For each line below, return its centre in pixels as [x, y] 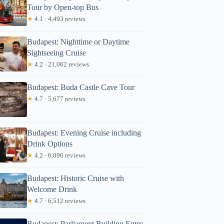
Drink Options [50, 143]
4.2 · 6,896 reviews [59, 155]
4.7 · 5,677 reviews [59, 98]
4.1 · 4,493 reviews [59, 18]
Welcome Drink [52, 189]
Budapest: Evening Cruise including [84, 132]
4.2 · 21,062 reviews [61, 64]
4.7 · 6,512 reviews [59, 200]
